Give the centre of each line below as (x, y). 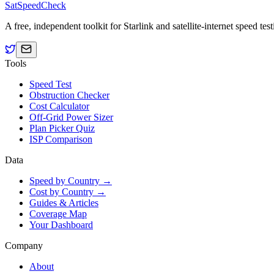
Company (24, 245)
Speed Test (50, 84)
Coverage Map (58, 213)
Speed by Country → (71, 180)
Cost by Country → (68, 191)
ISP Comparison (61, 139)
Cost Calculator (59, 106)
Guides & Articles (64, 202)
